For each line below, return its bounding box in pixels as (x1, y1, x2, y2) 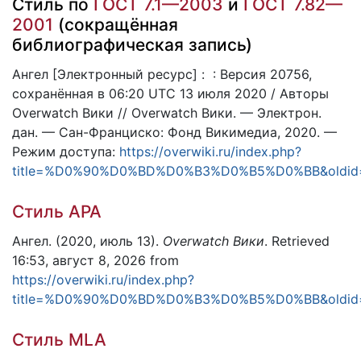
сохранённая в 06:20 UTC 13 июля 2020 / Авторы (12, 85, 329, 102)
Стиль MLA (12, 330, 106, 351)
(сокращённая (53, 15, 178, 35)
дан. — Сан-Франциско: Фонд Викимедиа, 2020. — (12, 123, 337, 140)
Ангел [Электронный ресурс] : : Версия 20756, (12, 65, 312, 82)
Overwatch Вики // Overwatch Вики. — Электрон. (12, 104, 322, 121)
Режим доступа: (12, 143, 119, 160)
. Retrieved (264, 232, 330, 249)
